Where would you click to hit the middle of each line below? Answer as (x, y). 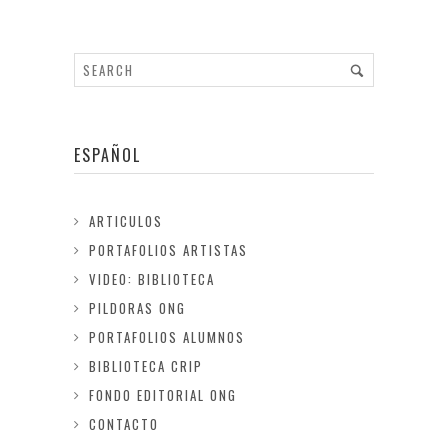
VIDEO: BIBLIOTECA (152, 279)
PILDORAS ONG (137, 308)
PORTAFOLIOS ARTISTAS (168, 250)
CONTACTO (124, 424)
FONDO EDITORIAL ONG (163, 395)
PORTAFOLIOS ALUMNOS (167, 337)
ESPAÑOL (107, 155)
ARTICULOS (126, 221)
